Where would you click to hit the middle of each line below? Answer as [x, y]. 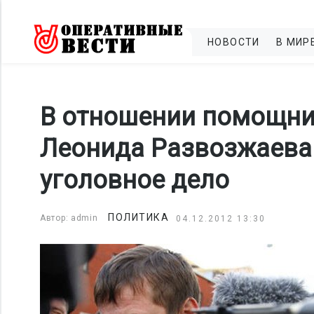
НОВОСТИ [234, 42]
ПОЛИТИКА [139, 217]
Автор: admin [69, 218]
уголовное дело [135, 180]
